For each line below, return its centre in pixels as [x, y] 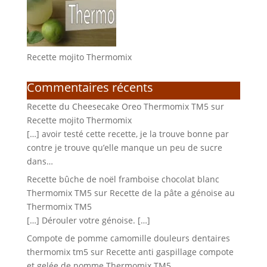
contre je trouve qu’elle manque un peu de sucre [124, 147]
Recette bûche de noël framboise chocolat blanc [123, 179]
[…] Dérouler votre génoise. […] [88, 220]
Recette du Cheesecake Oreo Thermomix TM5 [117, 106]
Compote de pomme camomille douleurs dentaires [128, 238]
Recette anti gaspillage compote [170, 252]
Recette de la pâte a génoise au [172, 193]
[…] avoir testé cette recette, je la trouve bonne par [128, 133]
